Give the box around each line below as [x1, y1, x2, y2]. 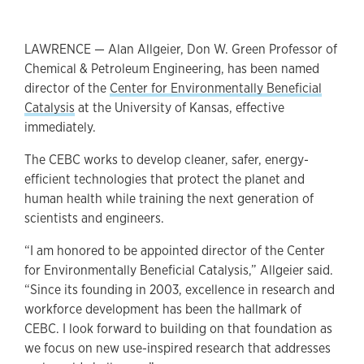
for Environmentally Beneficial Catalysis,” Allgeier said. [24, 262, 333, 279]
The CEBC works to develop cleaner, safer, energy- [24, 151, 309, 169]
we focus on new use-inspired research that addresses [24, 340, 331, 357]
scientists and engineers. [24, 210, 164, 227]
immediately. [24, 119, 96, 136]
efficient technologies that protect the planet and [24, 171, 305, 188]
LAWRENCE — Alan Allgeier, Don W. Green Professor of [24, 41, 337, 58]
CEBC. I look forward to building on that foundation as [24, 320, 332, 338]
